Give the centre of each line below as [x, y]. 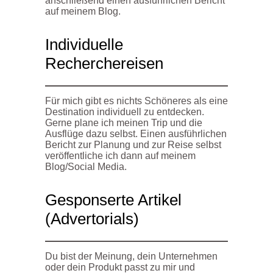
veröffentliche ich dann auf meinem [120, 155]
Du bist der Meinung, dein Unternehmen [131, 256]
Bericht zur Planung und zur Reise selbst [133, 144]
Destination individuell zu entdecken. [125, 112]
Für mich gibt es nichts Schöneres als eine [136, 101]
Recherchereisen [104, 63]
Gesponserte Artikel [113, 200]
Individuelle [84, 44]
